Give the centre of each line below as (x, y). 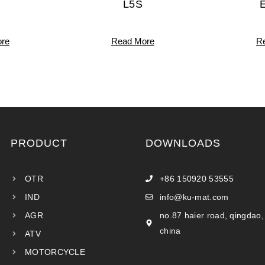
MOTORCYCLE (55, 252)
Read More (133, 41)
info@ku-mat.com (194, 197)
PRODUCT (39, 143)
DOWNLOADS (183, 143)
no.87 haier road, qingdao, (212, 215)
